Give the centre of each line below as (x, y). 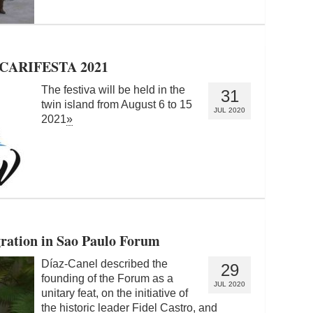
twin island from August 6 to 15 (117, 104)
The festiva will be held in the (113, 89)
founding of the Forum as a (107, 278)
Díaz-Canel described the (104, 263)
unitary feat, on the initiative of (115, 293)
